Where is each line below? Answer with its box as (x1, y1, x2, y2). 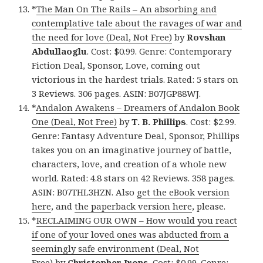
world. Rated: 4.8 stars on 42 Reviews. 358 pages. (32, 171, 235, 184)
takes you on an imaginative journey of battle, (32, 143, 232, 156)
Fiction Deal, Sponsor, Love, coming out (32, 59, 201, 71)
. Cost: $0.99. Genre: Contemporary (87, 45, 232, 57)
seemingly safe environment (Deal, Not (32, 242, 200, 254)
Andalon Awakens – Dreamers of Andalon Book (36, 101, 240, 113)
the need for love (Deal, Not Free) (32, 31, 173, 43)
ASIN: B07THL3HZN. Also (32, 186, 137, 198)
